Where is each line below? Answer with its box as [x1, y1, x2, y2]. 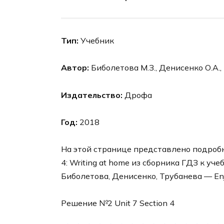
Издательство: [61, 89, 122, 100]
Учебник [78, 35, 114, 46]
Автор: [61, 62, 89, 73]
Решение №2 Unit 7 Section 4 [61, 198, 174, 208]
